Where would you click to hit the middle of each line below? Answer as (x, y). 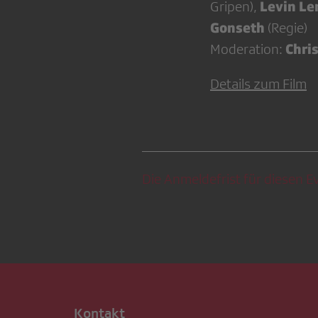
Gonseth (239, 28)
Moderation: (248, 49)
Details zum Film (258, 84)
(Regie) (287, 28)
